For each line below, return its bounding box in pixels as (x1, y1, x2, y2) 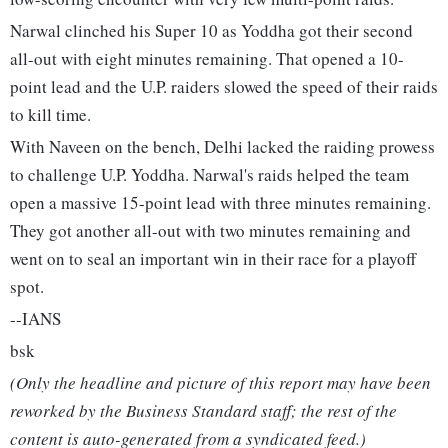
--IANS (10, 307, 61, 331)
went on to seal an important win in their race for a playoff (10, 247, 416, 271)
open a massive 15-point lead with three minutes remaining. (10, 191, 431, 215)
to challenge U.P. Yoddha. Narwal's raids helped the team (10, 163, 409, 187)
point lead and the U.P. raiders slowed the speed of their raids (10, 75, 438, 99)
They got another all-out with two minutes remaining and (10, 219, 411, 243)
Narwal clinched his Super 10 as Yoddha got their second (10, 19, 413, 43)
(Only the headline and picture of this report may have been (10, 371, 431, 395)
